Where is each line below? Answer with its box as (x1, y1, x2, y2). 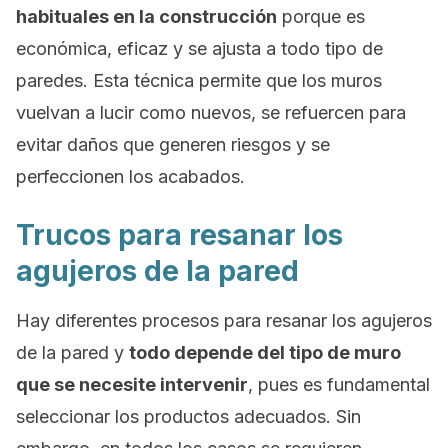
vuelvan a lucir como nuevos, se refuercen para (16, 102, 406, 123)
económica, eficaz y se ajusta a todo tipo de (16, 38, 383, 59)
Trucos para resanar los (16, 218, 343, 252)
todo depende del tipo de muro (129, 342, 401, 363)
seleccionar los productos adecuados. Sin (16, 406, 361, 427)
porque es (277, 6, 365, 27)
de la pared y (16, 342, 129, 363)
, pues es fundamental (248, 374, 430, 395)
